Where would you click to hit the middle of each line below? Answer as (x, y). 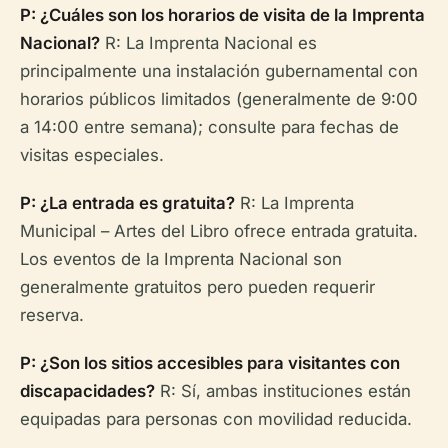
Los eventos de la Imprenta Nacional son (181, 259)
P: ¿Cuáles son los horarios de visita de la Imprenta (222, 15)
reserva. (52, 315)
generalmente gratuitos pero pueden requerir (197, 287)
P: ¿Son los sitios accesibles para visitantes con (210, 363)
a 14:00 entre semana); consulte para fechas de (209, 127)
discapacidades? (87, 391)
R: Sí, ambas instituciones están (283, 391)
